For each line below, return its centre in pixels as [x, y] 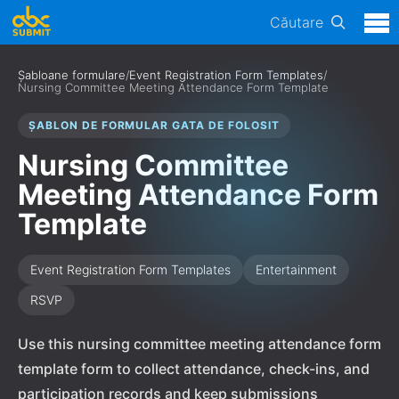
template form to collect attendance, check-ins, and [194, 369]
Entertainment [296, 269]
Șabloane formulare [72, 75]
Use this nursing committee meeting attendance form [199, 344]
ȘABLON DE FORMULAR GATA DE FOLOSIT [154, 125]
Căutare [297, 22]
